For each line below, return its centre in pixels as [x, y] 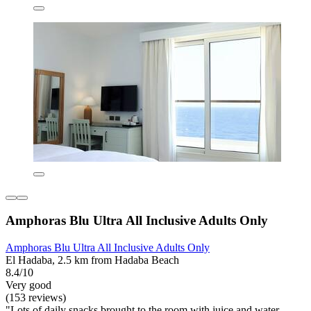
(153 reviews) [36, 298]
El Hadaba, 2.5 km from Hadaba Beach [92, 260]
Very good [28, 285]
